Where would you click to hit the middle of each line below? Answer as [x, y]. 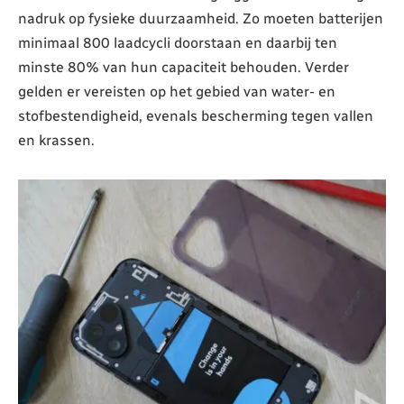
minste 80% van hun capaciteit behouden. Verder [184, 67]
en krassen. [56, 140]
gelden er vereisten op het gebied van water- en [177, 91]
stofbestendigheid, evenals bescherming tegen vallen [196, 115]
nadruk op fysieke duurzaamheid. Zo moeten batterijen [201, 18]
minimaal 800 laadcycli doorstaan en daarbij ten [178, 42]
